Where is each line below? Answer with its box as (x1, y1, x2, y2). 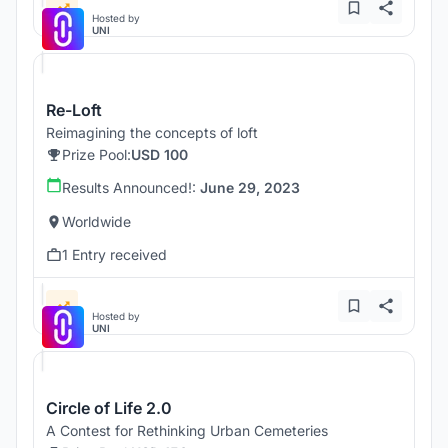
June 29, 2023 (200, 179, 300, 197)
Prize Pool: (62, 146, 131, 164)
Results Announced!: (62, 179, 200, 197)
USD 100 (131, 146, 188, 164)
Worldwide (62, 213, 131, 231)
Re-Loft (46, 100, 102, 121)
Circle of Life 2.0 (46, 398, 172, 419)
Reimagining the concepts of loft (46, 124, 258, 142)
